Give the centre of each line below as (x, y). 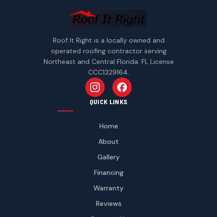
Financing (108, 173)
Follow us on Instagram (135, 92)
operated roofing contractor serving (108, 51)
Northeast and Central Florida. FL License (108, 62)
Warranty (108, 188)
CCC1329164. (108, 72)
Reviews (108, 204)
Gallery (108, 157)
